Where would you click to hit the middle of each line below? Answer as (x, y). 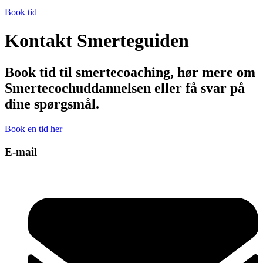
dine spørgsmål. (52, 104)
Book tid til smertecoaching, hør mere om (130, 72)
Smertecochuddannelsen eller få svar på (125, 88)
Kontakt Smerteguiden (97, 41)
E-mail (21, 151)
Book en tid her (33, 129)
